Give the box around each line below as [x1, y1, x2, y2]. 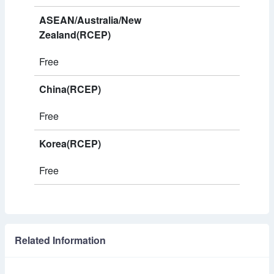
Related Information [15, 233, 106, 247]
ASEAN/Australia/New [39, 13, 141, 27]
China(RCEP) [39, 82, 101, 96]
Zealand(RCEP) [39, 28, 111, 42]
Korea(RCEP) [39, 136, 101, 150]
